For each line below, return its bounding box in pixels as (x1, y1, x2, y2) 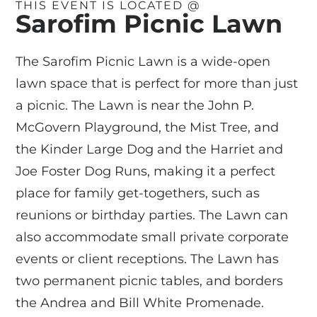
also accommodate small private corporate (16, 229, 289, 245)
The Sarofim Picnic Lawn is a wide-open (16, 54, 271, 69)
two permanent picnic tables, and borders (16, 273, 284, 289)
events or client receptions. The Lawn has (16, 251, 279, 267)
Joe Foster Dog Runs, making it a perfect (16, 163, 276, 179)
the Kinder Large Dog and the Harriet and (16, 142, 284, 157)
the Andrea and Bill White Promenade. (16, 295, 265, 311)
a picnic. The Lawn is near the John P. (16, 98, 255, 113)
